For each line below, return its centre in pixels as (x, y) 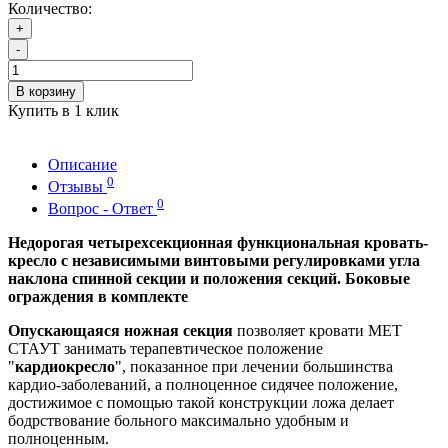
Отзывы (77, 187)
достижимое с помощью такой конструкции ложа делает (201, 403)
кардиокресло (65, 367)
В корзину (46, 91)
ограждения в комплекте (98, 297)
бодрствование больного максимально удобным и (178, 421)
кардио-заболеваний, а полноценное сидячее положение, (203, 385)
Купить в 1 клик (63, 110)
